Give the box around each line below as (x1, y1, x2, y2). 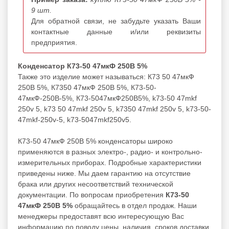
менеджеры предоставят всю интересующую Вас (18, 212, 184, 220)
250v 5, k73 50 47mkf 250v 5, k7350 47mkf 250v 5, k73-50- (18, 104, 211, 113)
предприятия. (31, 38, 77, 47)
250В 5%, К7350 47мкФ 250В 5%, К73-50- (18, 83, 156, 91)
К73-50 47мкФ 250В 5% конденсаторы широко (18, 136, 173, 145)
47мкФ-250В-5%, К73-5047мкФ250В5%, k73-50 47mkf (18, 94, 197, 102)
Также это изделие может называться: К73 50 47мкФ (18, 72, 194, 81)
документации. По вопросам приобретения (18, 190, 166, 199)
